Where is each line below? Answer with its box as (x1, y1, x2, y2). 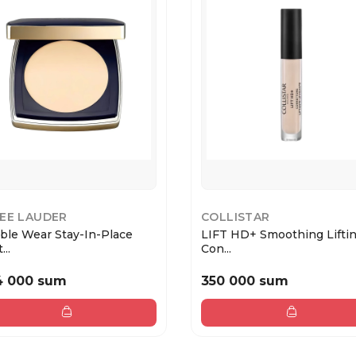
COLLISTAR (201, 210, 270, 225)
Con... (201, 242, 231, 257)
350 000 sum (201, 273, 288, 288)
